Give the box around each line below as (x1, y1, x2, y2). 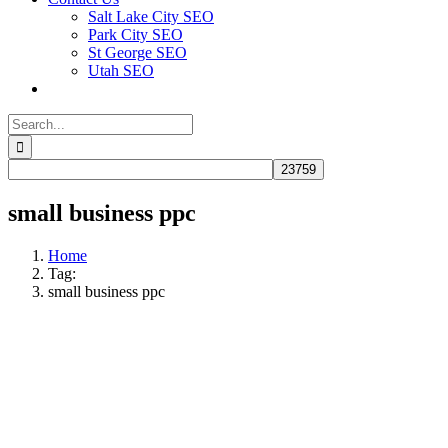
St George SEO (88, 44, 187, 61)
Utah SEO (88, 62, 154, 79)
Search (7, 113, 50, 130)
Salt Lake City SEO (88, 8, 214, 25)
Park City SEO (88, 26, 183, 43)
